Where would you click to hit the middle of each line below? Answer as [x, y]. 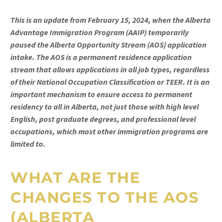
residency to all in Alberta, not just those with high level [105, 107]
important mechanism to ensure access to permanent [101, 94]
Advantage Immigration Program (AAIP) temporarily [100, 32]
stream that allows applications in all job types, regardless [110, 69]
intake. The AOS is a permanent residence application [101, 57]
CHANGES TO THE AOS [105, 197]
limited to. [28, 144]
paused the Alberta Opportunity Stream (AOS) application [109, 45]
